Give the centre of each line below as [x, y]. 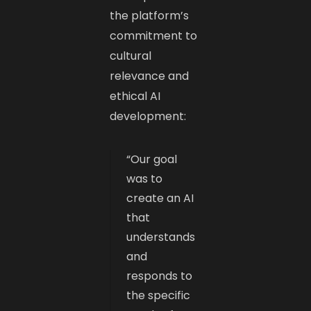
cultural [131, 56]
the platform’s [150, 15]
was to [145, 178]
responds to [160, 276]
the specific [159, 295]
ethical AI [135, 96]
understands [161, 237]
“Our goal [152, 159]
